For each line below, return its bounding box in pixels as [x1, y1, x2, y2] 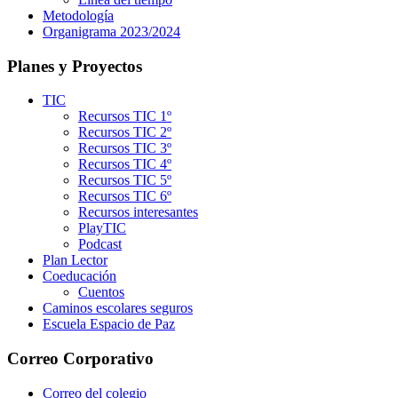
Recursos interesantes [78, 204, 198, 220]
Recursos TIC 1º [78, 108, 171, 124]
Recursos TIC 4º [78, 156, 171, 172]
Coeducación [43, 268, 116, 284]
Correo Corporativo [7, 348, 154, 368]
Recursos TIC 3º [78, 140, 171, 156]
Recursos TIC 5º [78, 172, 171, 188]
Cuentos [78, 284, 124, 300]
